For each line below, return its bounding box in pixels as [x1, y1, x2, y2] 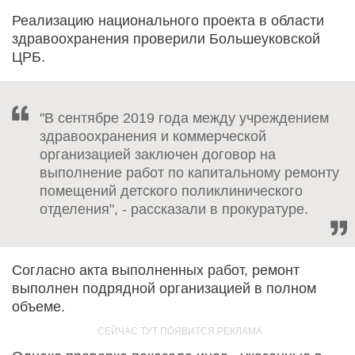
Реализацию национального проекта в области [12, 12, 324, 29]
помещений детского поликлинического [40, 182, 303, 199]
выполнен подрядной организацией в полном [12, 280, 316, 296]
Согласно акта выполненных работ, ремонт [12, 261, 300, 278]
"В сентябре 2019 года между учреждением [40, 109, 329, 126]
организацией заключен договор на [40, 146, 276, 162]
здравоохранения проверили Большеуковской [12, 30, 320, 47]
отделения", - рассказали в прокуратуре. [40, 200, 308, 217]
